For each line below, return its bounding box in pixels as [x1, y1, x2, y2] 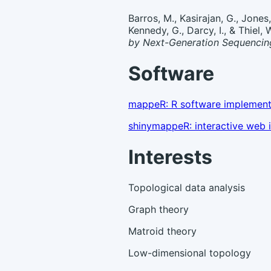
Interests [128, 145, 212, 169]
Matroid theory [128, 224, 197, 237]
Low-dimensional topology [128, 246, 251, 259]
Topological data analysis [128, 181, 245, 194]
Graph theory [128, 203, 189, 215]
